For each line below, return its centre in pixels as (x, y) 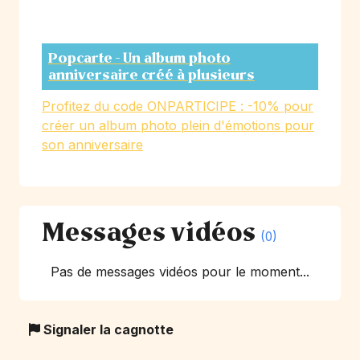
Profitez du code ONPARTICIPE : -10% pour (178, 106)
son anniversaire (92, 145)
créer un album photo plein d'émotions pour (178, 126)
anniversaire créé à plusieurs (151, 76)
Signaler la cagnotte (107, 330)
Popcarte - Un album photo (139, 59)
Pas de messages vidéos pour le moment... (180, 272)
